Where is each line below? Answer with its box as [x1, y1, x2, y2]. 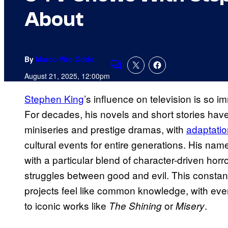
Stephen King [24, 92, 84, 106]
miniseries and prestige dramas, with [24, 122, 186, 136]
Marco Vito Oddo [36, 54, 94, 65]
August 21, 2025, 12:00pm [24, 71, 110, 81]
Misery [176, 199, 205, 213]
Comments [109, 65, 157, 79]
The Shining [109, 199, 162, 213]
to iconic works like [24, 198, 109, 213]
